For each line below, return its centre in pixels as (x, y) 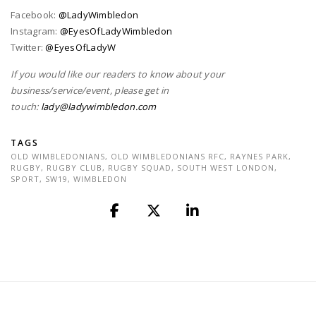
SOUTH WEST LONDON (226, 167)
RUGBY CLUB (74, 167)
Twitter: (28, 47)
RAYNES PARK (259, 156)
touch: (25, 106)
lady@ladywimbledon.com (98, 106)
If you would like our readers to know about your (118, 74)
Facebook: (35, 14)
